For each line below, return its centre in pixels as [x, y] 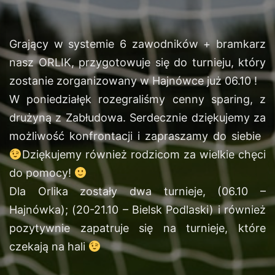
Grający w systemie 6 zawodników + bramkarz [137, 44]
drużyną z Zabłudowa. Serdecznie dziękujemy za [137, 118]
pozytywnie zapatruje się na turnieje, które [137, 228]
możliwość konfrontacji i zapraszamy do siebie [137, 136]
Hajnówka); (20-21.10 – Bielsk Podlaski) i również [137, 210]
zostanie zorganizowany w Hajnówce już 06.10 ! [133, 81]
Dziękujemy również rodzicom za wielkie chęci [144, 154]
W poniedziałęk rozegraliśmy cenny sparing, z [137, 99]
